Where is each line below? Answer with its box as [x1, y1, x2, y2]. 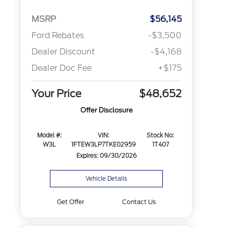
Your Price [31, 88, 81, 100]
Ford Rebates [31, 31, 84, 41]
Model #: [37, 132, 62, 139]
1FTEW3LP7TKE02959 [71, 141, 136, 149]
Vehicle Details [85, 175, 128, 182]
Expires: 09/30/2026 [76, 152, 137, 160]
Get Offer [56, 198, 84, 206]
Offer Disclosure [80, 106, 133, 115]
